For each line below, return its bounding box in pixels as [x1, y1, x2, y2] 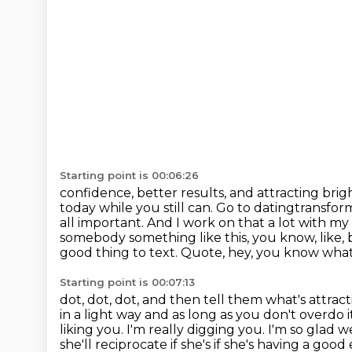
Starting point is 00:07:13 [60, 276, 195, 288]
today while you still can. [60, 200, 216, 215]
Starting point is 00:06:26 [60, 169, 199, 181]
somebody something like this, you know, [60, 230, 320, 245]
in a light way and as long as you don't [60, 307, 299, 322]
